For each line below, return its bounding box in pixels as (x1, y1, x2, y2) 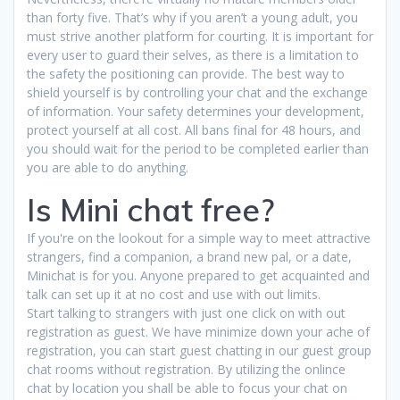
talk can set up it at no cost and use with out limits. (27, 285, 321, 303)
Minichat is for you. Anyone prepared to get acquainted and (27, 266, 370, 284)
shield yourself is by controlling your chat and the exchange (27, 83, 368, 101)
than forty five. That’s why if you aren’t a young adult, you (27, 8, 358, 26)
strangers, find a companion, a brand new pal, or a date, (27, 247, 352, 265)
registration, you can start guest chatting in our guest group (27, 341, 371, 359)
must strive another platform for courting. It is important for (27, 27, 373, 45)
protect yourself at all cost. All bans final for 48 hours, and (27, 121, 361, 138)
